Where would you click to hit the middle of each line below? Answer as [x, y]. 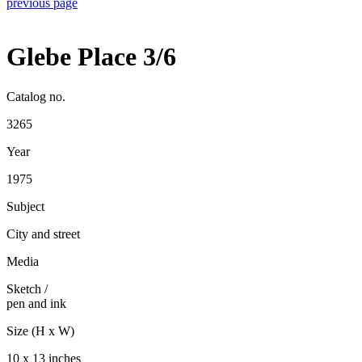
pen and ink [36, 303]
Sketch [24, 288]
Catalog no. [36, 96]
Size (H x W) [40, 330]
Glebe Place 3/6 [91, 57]
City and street [43, 234]
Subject [25, 206]
